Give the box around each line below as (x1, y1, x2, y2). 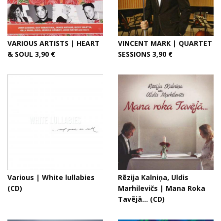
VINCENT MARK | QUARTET (118, 38, 212, 48)
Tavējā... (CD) (118, 194, 165, 204)
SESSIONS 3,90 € (118, 49, 173, 59)
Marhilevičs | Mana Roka (118, 184, 205, 193)
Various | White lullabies (7, 173, 95, 182)
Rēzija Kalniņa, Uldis (118, 173, 188, 182)
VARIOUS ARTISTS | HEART (7, 38, 100, 48)
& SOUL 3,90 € (7, 49, 55, 59)
